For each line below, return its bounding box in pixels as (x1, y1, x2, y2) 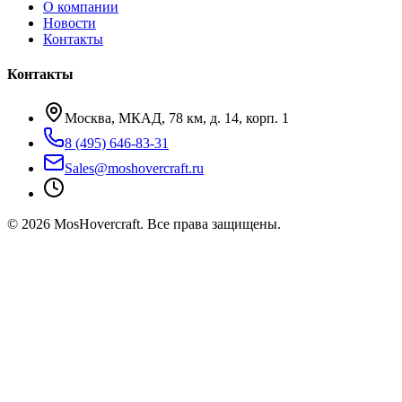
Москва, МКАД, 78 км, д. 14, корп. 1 (65, 110, 289, 127)
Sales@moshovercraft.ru (65, 161, 204, 177)
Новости (43, 14, 96, 31)
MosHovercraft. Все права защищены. (50, 216, 281, 232)
